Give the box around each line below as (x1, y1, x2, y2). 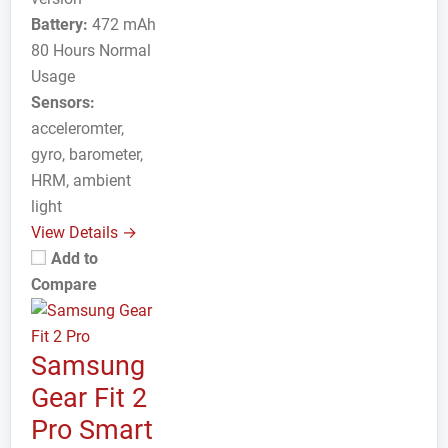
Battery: (31, 15, 88, 34)
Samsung (31, 350, 145, 382)
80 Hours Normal (31, 41, 151, 60)
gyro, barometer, (31, 145, 143, 164)
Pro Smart (31, 414, 153, 446)
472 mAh (88, 15, 156, 34)
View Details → (31, 223, 137, 242)
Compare (31, 275, 97, 294)
